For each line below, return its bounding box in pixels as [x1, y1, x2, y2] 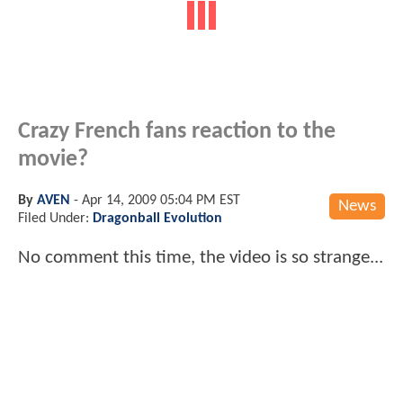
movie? [18, 148, 88, 171]
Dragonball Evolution [93, 210, 222, 226]
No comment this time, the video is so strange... [18, 247, 383, 267]
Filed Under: [18, 210, 93, 226]
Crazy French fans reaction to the [18, 120, 336, 143]
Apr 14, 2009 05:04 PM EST [82, 193, 240, 208]
